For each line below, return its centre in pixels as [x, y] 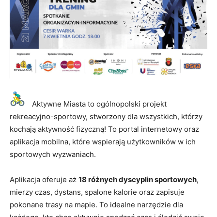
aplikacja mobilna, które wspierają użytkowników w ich [103, 142]
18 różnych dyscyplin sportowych [138, 179]
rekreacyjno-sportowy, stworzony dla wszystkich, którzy [106, 116]
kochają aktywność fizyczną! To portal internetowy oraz [104, 129]
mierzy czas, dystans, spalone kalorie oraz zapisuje [97, 192]
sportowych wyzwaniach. [53, 154]
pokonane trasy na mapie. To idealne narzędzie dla [96, 205]
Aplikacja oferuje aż [44, 179]
